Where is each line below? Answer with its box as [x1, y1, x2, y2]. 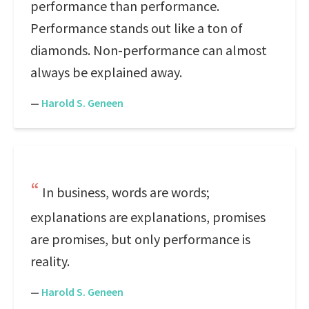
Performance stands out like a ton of [30, 19, 243, 37]
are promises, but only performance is [30, 230, 250, 248]
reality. [30, 252, 70, 270]
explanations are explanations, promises [30, 208, 266, 226]
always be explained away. [30, 63, 182, 81]
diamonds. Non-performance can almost [30, 41, 267, 59]
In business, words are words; [42, 183, 210, 201]
